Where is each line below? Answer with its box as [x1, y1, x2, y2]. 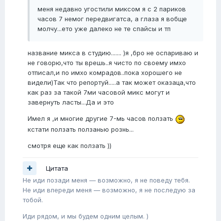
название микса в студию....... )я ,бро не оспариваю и [28, 49, 198, 57]
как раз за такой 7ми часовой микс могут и [28, 88, 170, 97]
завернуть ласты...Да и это [28, 98, 114, 107]
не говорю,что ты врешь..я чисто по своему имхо [28, 59, 186, 67]
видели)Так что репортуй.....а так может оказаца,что [28, 78, 196, 87]
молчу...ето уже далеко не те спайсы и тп [37, 25, 171, 33]
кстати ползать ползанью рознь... [28, 125, 134, 133]
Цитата [46, 164, 68, 172]
